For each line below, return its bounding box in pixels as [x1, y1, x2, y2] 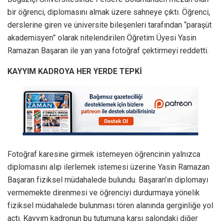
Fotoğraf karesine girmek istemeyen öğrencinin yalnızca [7, 149, 200, 159]
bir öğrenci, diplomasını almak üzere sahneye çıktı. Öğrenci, [7, 7, 210, 17]
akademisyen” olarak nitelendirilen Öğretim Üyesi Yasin [7, 33, 196, 42]
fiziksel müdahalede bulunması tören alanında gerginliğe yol [7, 201, 213, 211]
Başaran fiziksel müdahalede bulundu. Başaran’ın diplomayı [7, 175, 208, 185]
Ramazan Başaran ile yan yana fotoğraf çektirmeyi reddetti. [7, 45, 209, 55]
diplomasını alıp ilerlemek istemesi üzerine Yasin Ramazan [7, 162, 210, 172]
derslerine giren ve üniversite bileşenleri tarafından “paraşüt [7, 20, 212, 30]
